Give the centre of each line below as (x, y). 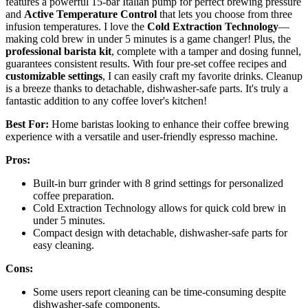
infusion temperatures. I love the (76, 26)
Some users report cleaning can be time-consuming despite (159, 291)
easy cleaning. (64, 245)
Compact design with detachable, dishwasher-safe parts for (160, 232)
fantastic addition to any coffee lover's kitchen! (106, 100)
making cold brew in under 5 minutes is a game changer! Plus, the (148, 38)
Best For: (27, 124)
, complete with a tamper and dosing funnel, (206, 51)
